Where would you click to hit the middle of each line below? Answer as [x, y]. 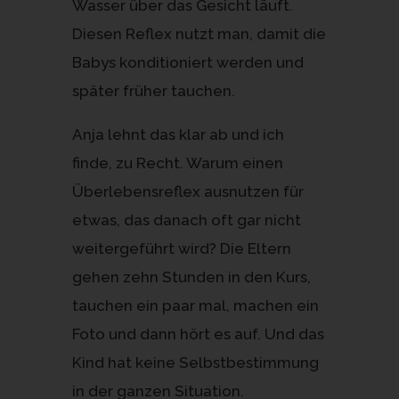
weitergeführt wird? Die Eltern [181, 248]
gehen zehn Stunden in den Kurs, [191, 277]
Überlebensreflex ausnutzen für [187, 191]
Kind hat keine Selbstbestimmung [195, 362]
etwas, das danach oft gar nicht [186, 220]
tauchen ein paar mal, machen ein [195, 305]
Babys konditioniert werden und [187, 62]
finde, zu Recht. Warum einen [177, 163]
